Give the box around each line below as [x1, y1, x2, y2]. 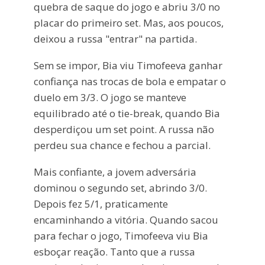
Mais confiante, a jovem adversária [33, 164, 196, 179]
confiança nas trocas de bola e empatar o [33, 74, 226, 88]
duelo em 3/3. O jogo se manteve [33, 90, 186, 104]
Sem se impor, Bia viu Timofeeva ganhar [33, 58, 222, 72]
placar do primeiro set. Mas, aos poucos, [33, 15, 224, 30]
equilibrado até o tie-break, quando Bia [33, 106, 220, 120]
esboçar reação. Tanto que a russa [33, 244, 195, 258]
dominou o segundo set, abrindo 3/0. [33, 180, 207, 195]
